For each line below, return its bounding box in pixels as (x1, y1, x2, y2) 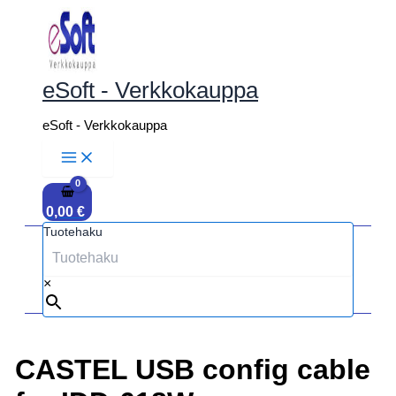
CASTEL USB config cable (14, 353, 370, 385)
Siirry (6, 6, 39, 21)
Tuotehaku (43, 224, 103, 239)
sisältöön (6, 22, 63, 37)
